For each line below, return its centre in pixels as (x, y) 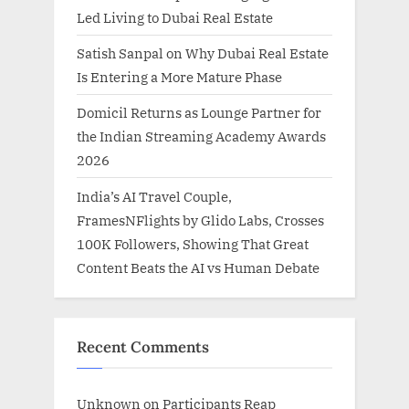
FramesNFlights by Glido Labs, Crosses (200, 220)
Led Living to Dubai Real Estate (175, 18)
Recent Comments (143, 347)
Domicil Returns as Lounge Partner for (199, 113)
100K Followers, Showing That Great (193, 243)
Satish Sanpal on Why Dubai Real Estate (203, 53)
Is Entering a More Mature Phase (179, 77)
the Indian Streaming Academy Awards (201, 136)
